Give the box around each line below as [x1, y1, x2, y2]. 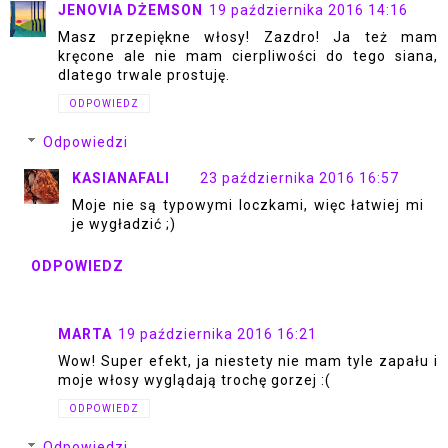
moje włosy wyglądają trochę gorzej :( [58, 372, 331, 389]
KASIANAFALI [72, 169, 170, 186]
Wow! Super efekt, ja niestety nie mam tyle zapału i [58, 353, 438, 370]
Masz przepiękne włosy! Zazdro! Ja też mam [58, 29, 438, 46]
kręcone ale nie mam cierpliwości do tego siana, [58, 48, 438, 65]
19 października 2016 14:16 [209, 2, 408, 19]
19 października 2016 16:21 [118, 326, 317, 343]
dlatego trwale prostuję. [58, 67, 230, 84]
